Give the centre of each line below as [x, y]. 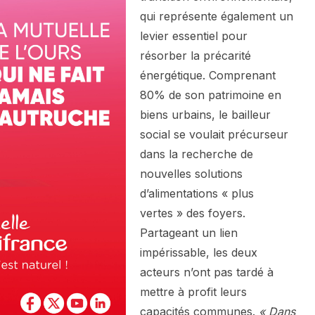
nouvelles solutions [191, 174]
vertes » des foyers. [193, 213]
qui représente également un [217, 17]
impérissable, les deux [199, 253]
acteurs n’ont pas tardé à [207, 272]
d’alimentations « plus [197, 194]
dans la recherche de [197, 154]
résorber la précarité [195, 56]
